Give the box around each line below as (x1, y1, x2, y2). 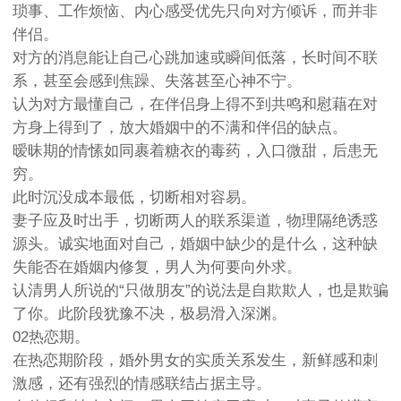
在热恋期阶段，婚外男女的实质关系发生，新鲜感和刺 (13, 352, 378, 370)
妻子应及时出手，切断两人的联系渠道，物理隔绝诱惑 (13, 212, 378, 230)
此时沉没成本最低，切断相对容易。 (13, 189, 256, 207)
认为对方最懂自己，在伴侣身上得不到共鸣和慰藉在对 (13, 96, 378, 114)
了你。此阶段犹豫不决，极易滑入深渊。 (13, 305, 286, 323)
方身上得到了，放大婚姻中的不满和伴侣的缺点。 (13, 119, 347, 137)
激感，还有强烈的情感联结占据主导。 (13, 375, 271, 393)
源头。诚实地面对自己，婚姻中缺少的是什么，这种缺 (13, 235, 378, 253)
